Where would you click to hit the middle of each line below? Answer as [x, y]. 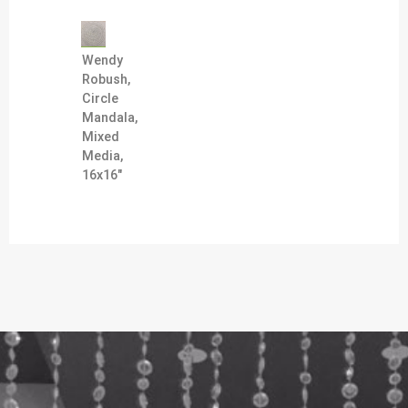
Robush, [106, 79]
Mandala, [110, 117]
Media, [102, 156]
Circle [100, 98]
